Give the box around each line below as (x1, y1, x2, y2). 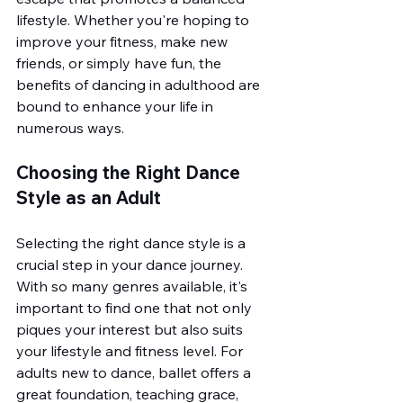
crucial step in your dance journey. (16, 255, 246, 273)
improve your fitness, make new (16, 32, 231, 50)
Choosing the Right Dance (16, 161, 245, 184)
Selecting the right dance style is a (16, 234, 249, 252)
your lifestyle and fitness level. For (16, 342, 246, 360)
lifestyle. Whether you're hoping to (16, 11, 253, 29)
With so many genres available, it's (16, 277, 251, 295)
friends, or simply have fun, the (16, 54, 225, 72)
